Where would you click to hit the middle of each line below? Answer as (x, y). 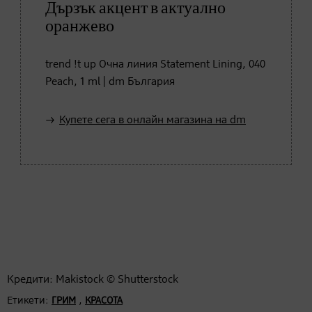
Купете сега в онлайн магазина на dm (153, 120)
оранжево (80, 26)
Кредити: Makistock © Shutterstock (93, 280)
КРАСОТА (104, 301)
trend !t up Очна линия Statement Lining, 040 (155, 64)
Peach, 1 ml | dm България (110, 82)
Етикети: (28, 300)
